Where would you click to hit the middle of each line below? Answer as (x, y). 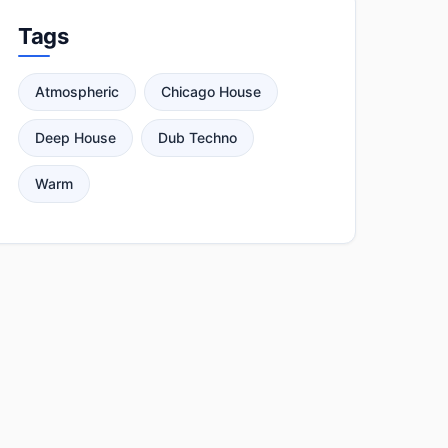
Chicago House (211, 91)
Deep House (76, 137)
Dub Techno (198, 137)
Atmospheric (77, 91)
